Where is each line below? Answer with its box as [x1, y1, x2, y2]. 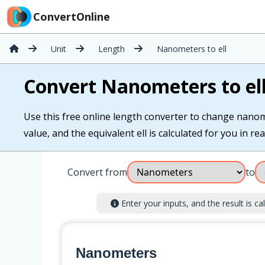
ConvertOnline [33, 9, 110, 24]
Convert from [67, 166, 127, 179]
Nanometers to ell [157, 43, 227, 54]
